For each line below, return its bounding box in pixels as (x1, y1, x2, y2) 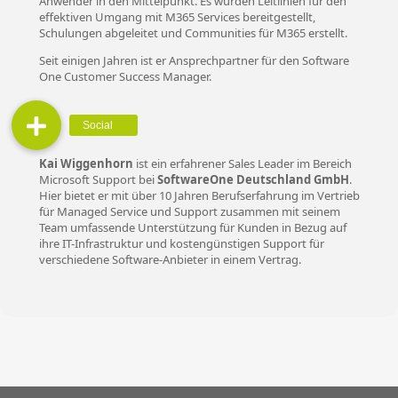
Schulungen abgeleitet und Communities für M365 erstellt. (38, 24, 347, 41)
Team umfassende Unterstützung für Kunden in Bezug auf (38, 219, 346, 236)
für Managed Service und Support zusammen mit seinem (38, 203, 340, 220)
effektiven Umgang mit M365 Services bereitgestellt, (38, 8, 315, 25)
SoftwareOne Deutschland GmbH (156, 171, 349, 188)
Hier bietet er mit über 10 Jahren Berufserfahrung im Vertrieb (38, 187, 360, 204)
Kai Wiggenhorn (38, 155, 133, 172)
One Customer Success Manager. (38, 68, 211, 84)
